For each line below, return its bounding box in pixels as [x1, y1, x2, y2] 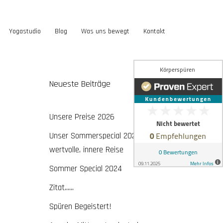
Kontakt [143, 27, 165, 36]
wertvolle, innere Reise [49, 144, 123, 155]
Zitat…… [49, 182, 74, 193]
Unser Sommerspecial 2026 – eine [49, 130, 162, 141]
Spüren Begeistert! [49, 201, 111, 212]
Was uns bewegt [81, 27, 129, 36]
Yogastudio [9, 27, 41, 36]
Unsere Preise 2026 [49, 111, 114, 122]
